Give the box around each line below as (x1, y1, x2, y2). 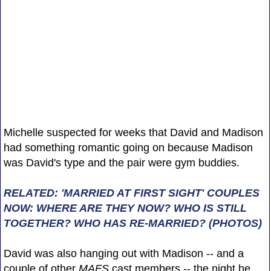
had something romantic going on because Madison (3, 141, 253, 154)
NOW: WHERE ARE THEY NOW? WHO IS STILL (3, 201, 247, 214)
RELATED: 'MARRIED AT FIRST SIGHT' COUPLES (3, 186, 260, 199)
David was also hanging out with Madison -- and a (3, 247, 244, 260)
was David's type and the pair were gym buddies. (3, 156, 240, 169)
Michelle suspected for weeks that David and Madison (3, 126, 263, 139)
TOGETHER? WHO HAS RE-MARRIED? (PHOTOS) (3, 217, 262, 229)
